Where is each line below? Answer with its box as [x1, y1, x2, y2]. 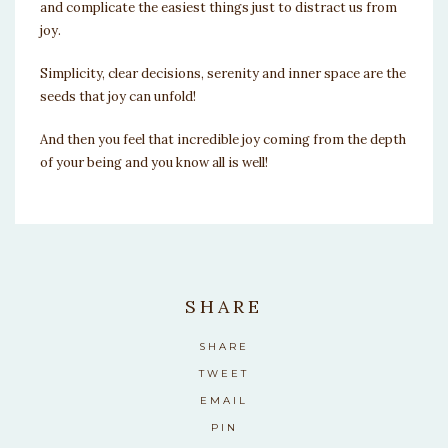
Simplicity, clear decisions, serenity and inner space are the [40, 64, 406, 82]
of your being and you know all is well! [40, 153, 268, 171]
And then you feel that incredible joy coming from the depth [40, 130, 406, 148]
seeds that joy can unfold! [40, 87, 196, 105]
